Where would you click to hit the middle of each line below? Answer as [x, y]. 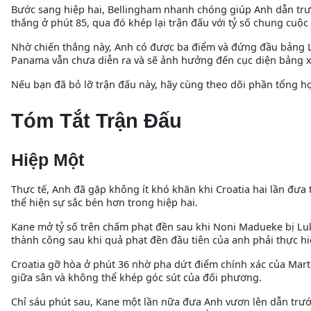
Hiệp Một [48, 159]
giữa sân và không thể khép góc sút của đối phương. [136, 277]
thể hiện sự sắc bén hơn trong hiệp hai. [104, 202]
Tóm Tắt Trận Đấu [96, 120]
